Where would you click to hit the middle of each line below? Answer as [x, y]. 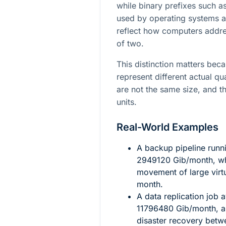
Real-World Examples [167, 127]
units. [127, 102]
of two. [130, 44]
